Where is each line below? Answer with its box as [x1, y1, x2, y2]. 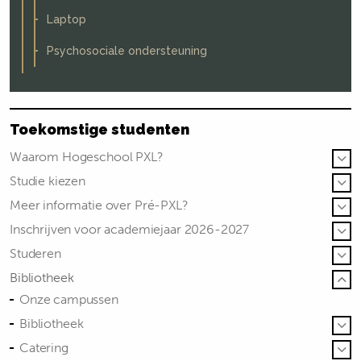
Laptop [47, 13, 86, 26]
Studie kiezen [10, 173, 86, 189]
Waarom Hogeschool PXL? [10, 149, 164, 164]
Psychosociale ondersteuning [47, 44, 207, 57]
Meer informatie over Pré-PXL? [10, 197, 189, 213]
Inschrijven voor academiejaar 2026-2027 [10, 222, 250, 237]
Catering [19, 340, 68, 355]
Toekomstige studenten [10, 121, 189, 138]
